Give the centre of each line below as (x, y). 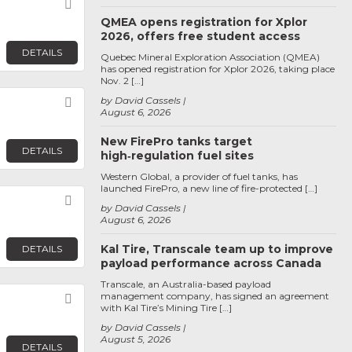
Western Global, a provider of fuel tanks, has (199, 176)
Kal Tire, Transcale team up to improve (217, 249)
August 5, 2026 (136, 339)
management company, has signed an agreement (215, 296)
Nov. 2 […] (122, 81)
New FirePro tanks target (176, 141)
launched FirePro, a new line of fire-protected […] (209, 188)
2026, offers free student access (200, 36)
